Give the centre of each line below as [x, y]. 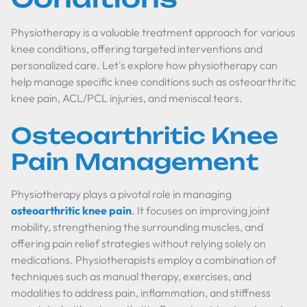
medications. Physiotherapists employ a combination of [144, 260]
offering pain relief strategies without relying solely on [138, 243]
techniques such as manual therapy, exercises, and [131, 276]
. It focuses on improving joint [201, 210]
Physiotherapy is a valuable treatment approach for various [153, 32]
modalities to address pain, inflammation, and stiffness [141, 293]
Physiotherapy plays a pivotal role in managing [121, 194]
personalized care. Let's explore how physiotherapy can [144, 65]
